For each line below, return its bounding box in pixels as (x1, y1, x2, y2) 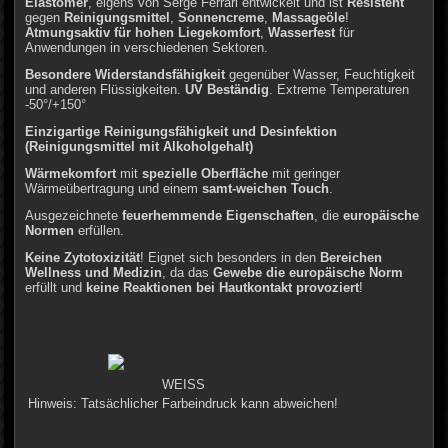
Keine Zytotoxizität (25, 249, 141, 265)
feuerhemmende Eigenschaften (122, 207, 315, 223)
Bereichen (320, 249, 383, 265)
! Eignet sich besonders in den (140, 249, 321, 265)
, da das (162, 264, 214, 280)
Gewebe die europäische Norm (213, 264, 404, 280)
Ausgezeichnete (25, 207, 123, 223)
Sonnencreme (178, 9, 265, 25)
